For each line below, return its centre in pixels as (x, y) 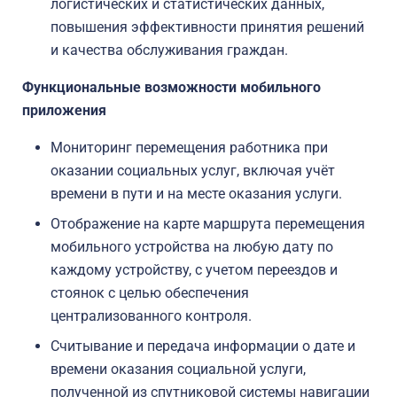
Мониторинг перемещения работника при (189, 148)
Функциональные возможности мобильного (171, 87)
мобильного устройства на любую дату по (192, 247)
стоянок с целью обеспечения (150, 293)
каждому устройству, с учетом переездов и (194, 270)
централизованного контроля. (151, 316)
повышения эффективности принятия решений (207, 27)
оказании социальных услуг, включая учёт (193, 171)
